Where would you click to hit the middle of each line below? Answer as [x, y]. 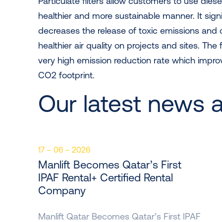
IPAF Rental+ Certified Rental [106, 178]
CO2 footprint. [66, 75]
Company [62, 191]
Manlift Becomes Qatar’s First [110, 165]
